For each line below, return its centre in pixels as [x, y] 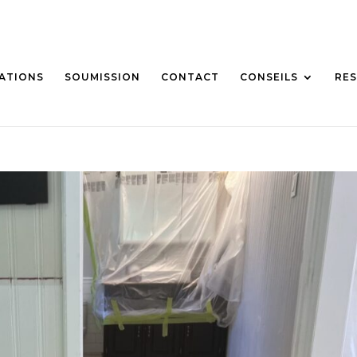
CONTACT [190, 77]
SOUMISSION [102, 77]
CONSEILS [269, 77]
